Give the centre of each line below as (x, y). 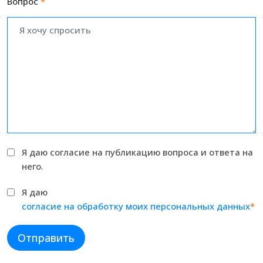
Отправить (46, 238)
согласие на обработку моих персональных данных (136, 206)
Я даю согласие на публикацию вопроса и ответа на (137, 152)
